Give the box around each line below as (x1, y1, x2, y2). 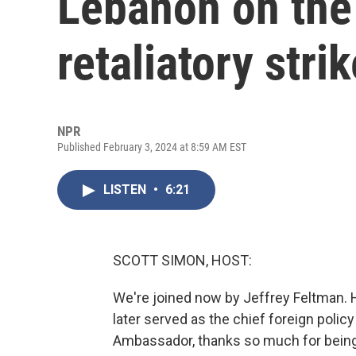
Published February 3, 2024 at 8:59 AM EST (57, 141, 246, 153)
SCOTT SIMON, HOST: (113, 252, 252, 269)
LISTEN (103, 182, 149, 197)
